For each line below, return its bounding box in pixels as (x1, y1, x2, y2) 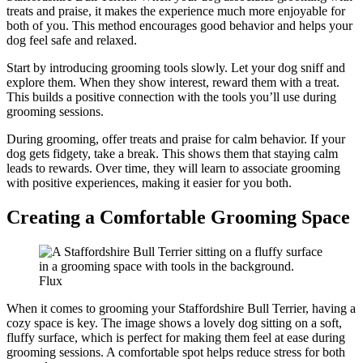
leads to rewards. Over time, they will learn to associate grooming (6, 160, 340, 175)
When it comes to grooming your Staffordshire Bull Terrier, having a (6, 301, 356, 315)
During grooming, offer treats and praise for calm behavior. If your (6, 131, 345, 146)
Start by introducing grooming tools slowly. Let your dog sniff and (6, 60, 345, 75)
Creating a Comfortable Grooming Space (6, 206, 350, 228)
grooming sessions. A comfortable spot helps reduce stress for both (6, 344, 345, 359)
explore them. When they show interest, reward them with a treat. (6, 75, 340, 89)
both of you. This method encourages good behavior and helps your (6, 18, 352, 32)
